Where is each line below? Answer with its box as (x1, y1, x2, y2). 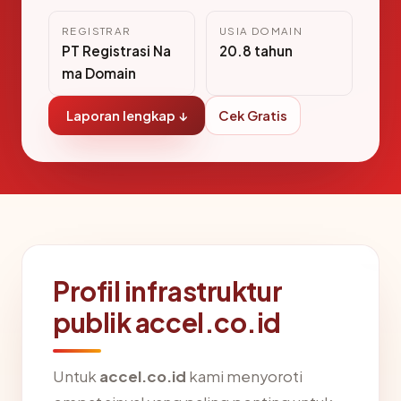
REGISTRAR (62, 24, 132, 38)
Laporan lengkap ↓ (66, 107, 187, 124)
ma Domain (62, 64, 136, 82)
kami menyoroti (186, 367, 303, 387)
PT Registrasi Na (62, 42, 171, 60)
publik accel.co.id (53, 305, 282, 340)
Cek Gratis (218, 107, 287, 124)
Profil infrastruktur (53, 274, 283, 309)
